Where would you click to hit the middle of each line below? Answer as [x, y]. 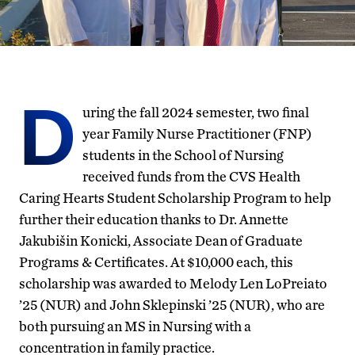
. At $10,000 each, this [229, 261]
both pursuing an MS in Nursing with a [135, 326]
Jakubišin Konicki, [76, 240]
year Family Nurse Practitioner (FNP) [197, 133]
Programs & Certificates [92, 261]
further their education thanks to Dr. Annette [154, 219]
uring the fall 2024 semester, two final [196, 112]
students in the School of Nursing [183, 155]
